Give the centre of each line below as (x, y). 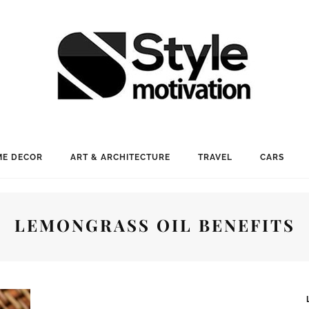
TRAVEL (215, 157)
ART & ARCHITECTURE (120, 157)
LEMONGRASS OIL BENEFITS (154, 225)
